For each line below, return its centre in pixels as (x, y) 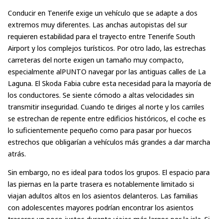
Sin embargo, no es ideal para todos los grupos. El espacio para (109, 172)
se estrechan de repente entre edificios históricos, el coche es (107, 118)
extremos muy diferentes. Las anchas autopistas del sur (98, 24)
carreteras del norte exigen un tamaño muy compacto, (96, 59)
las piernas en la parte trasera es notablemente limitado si (101, 184)
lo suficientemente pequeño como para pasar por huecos (100, 130)
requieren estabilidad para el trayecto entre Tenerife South (101, 36)
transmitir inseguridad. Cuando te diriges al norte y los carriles (106, 106)
